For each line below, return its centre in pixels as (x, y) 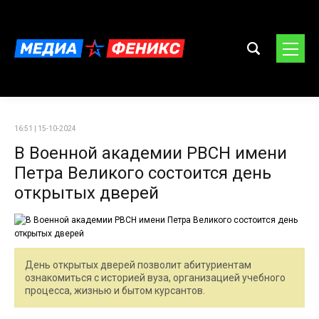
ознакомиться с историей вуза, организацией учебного (155, 278)
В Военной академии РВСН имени (151, 153)
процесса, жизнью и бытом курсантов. (115, 291)
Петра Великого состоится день (143, 173)
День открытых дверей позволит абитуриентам (138, 265)
